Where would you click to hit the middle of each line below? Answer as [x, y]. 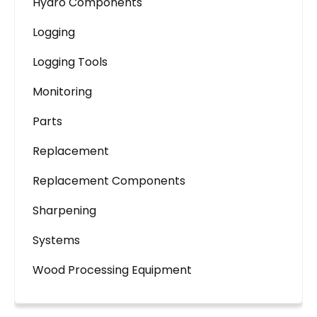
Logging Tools [70, 62]
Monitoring [62, 92]
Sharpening [64, 211]
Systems [56, 240]
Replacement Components [109, 181]
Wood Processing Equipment [112, 270]
